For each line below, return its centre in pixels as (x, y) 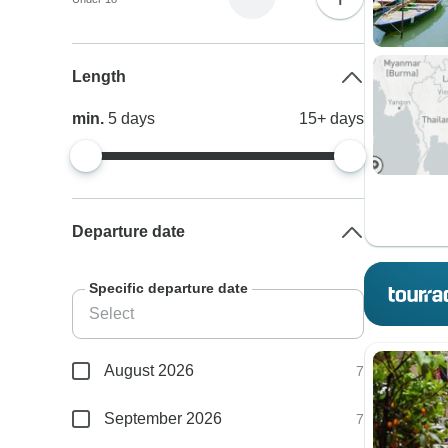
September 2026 (163, 418)
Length (99, 76)
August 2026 (149, 370)
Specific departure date (169, 288)
